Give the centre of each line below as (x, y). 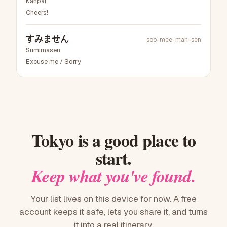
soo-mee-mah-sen (174, 40)
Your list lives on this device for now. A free (113, 199)
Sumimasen (43, 50)
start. (113, 158)
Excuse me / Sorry (53, 62)
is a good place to (135, 141)
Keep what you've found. (113, 176)
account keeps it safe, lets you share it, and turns (113, 212)
